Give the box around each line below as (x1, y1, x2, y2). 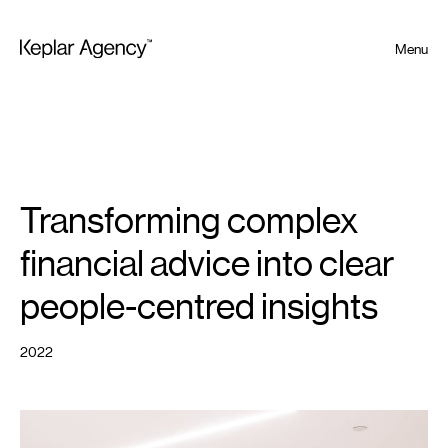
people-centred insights (20, 286, 378, 328)
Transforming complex (20, 200, 358, 242)
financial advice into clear (20, 243, 394, 285)
